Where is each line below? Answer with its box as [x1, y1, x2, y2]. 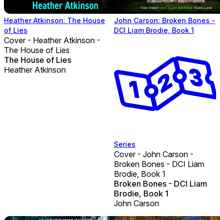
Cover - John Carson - [114, 149, 193, 159]
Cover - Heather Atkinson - [4, 35, 100, 45]
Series [114, 139, 136, 148]
